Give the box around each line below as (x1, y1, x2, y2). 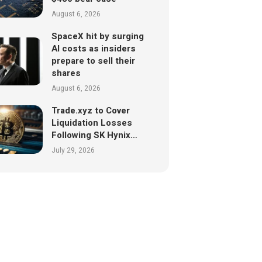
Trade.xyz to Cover (51, 104, 130, 117)
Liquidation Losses (51, 116, 132, 129)
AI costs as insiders (51, 42, 136, 55)
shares (51, 66, 81, 80)
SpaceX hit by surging (51, 29, 144, 43)
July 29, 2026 (51, 144, 95, 156)
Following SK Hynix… (51, 128, 137, 142)
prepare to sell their (51, 54, 135, 67)
